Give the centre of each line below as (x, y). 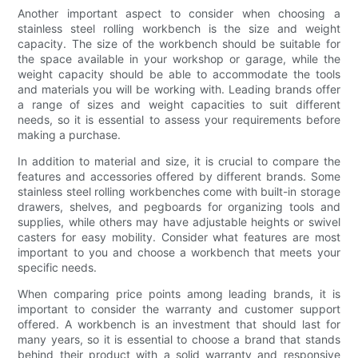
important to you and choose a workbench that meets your (179, 252)
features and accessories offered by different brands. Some (179, 176)
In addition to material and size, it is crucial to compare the (179, 161)
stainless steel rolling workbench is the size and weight (179, 28)
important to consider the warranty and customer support (179, 308)
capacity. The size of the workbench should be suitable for (179, 43)
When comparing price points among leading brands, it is (179, 293)
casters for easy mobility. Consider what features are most (179, 237)
